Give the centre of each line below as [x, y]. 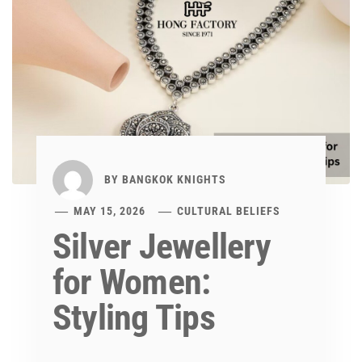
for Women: [132, 282]
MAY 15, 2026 [110, 211]
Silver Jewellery [162, 247]
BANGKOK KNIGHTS [174, 179]
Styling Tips [134, 318]
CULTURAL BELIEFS [229, 211]
